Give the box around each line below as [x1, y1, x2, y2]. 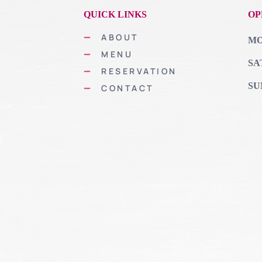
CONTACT [101, 82, 154, 94]
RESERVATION [101, 65, 177, 77]
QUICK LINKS [84, 9, 147, 19]
